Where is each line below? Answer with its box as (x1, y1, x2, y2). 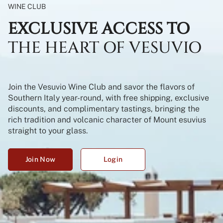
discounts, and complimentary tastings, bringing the (8, 104, 200, 114)
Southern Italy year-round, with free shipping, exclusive (8, 93, 209, 103)
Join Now (25, 155, 56, 164)
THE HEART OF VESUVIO (8, 37, 202, 59)
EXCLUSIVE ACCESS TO (8, 18, 190, 40)
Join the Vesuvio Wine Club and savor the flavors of (8, 82, 195, 92)
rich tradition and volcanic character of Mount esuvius (8, 115, 206, 125)
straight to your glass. (8, 126, 88, 136)
